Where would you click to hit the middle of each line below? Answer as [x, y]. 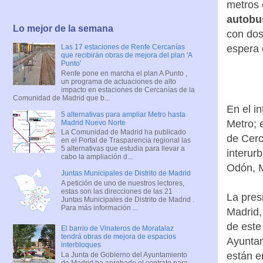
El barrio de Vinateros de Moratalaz [117, 229]
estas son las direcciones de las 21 [117, 191]
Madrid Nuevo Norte [93, 122]
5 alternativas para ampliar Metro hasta [123, 114]
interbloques [81, 245]
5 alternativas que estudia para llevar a [123, 149]
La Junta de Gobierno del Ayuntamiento [124, 254]
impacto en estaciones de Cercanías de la [128, 90]
